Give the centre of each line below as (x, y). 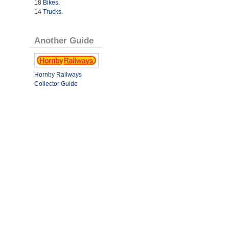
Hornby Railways (58, 75)
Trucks (52, 12)
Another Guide (64, 41)
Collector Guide (56, 84)
